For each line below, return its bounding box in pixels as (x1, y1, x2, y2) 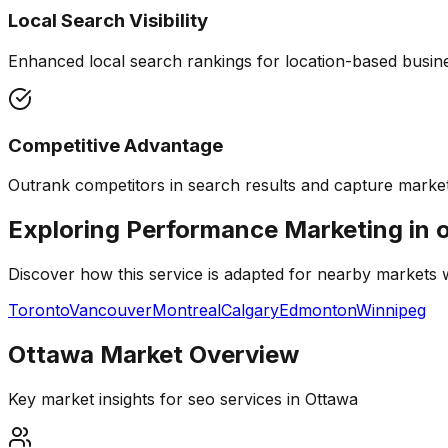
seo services (188, 389, 282, 409)
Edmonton (279, 300, 356, 321)
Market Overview (94, 340, 299, 370)
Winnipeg (356, 300, 426, 321)
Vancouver (69, 300, 152, 321)
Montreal (152, 300, 221, 321)
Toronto (8, 300, 69, 321)
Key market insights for (8, 389, 188, 409)
